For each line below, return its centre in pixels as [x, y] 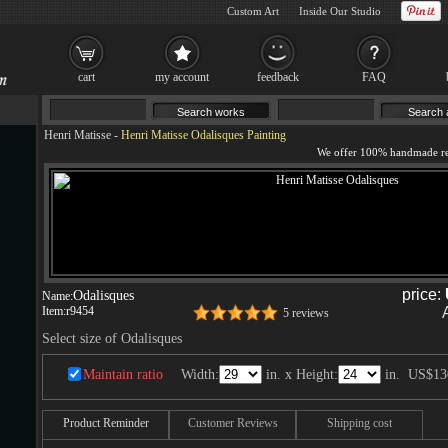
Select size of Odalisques [112, 338]
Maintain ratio [123, 374]
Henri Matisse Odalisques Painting [203, 135]
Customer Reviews [232, 423]
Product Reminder [105, 423]
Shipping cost [359, 423]
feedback [278, 77]
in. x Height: [300, 374]
